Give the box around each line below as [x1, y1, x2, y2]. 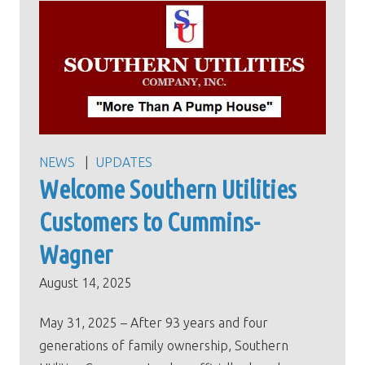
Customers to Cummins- [39, 208, 260, 237]
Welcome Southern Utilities [39, 175, 297, 204]
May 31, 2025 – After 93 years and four [39, 315, 268, 331]
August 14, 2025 [39, 275, 132, 291]
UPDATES [95, 155, 152, 170]
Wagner [39, 240, 112, 270]
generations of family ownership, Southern [39, 338, 288, 354]
